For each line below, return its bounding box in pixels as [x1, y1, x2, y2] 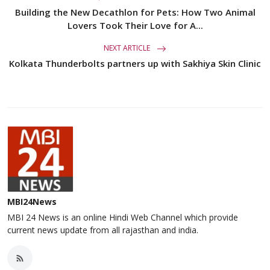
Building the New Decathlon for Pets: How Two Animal [14, 6, 256, 19]
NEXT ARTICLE [104, 43, 152, 54]
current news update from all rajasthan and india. [7, 224, 198, 236]
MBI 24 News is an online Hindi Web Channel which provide [7, 212, 238, 224]
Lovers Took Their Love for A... [67, 19, 203, 32]
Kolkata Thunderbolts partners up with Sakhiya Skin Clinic [9, 57, 261, 70]
